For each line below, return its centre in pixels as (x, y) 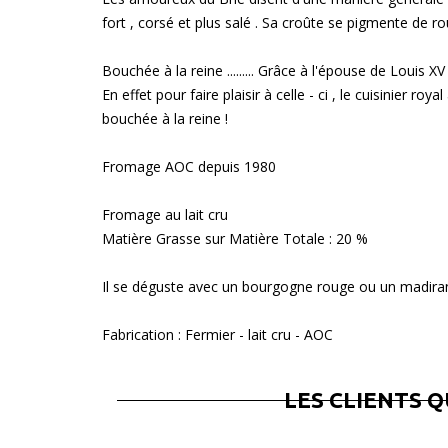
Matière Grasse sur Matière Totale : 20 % (235, 238)
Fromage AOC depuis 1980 (189, 166)
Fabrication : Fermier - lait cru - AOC (217, 334)
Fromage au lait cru (165, 214)
